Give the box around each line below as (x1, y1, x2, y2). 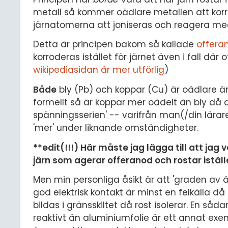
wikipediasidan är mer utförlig (33, 64, 164, 76)
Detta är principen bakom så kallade (33, 38, 196, 51)
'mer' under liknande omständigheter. (33, 121, 198, 134)
